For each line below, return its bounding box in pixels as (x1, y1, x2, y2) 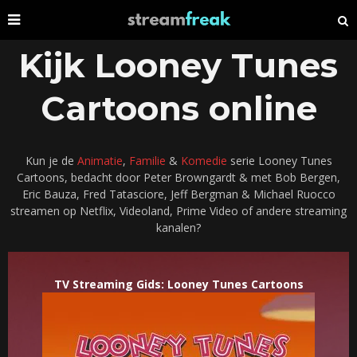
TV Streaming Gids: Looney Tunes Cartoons (53, 277, 304, 292)
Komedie (180, 153, 227, 169)
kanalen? (156, 220, 201, 236)
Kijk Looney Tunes (19, 45, 338, 86)
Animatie (76, 153, 123, 169)
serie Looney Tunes (226, 153, 332, 169)
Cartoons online (40, 88, 317, 129)
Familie (128, 153, 166, 169)
